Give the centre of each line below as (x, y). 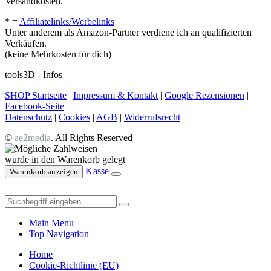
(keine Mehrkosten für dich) (58, 54)
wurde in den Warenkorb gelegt (65, 159)
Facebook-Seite (34, 106)
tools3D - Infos (34, 74)
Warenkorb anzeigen (44, 171)
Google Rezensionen (204, 95)
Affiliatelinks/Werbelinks (67, 21)
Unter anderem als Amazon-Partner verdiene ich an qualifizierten (128, 32)
